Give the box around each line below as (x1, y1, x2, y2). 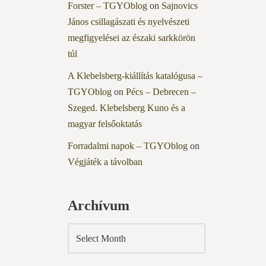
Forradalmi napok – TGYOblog (67, 141, 188, 151)
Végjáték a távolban (67, 157, 142, 167)
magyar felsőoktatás (67, 119, 142, 129)
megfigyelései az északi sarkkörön (67, 33, 195, 43)
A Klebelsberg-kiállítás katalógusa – (67, 71, 202, 81)
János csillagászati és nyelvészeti (67, 17, 189, 27)
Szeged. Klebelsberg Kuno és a (67, 103, 185, 113)
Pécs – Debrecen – (125, 87, 196, 97)
